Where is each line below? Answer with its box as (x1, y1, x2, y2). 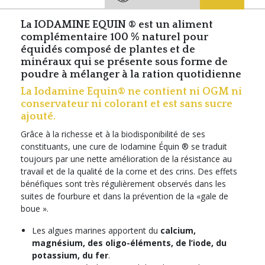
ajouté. (21, 110, 56, 122)
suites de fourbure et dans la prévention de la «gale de (21, 190, 228, 202)
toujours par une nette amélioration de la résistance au (21, 153, 232, 164)
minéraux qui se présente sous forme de (21, 56, 228, 68)
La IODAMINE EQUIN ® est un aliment (21, 18, 213, 31)
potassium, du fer (32, 249, 109, 261)
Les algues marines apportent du (32, 224, 161, 236)
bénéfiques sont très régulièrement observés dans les (21, 177, 226, 189)
